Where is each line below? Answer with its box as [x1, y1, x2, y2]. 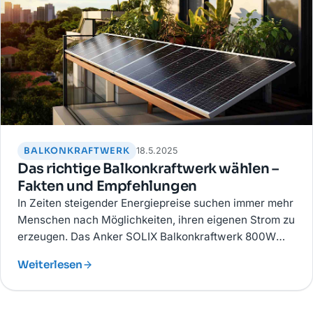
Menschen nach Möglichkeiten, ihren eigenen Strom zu [17, 212, 295, 226]
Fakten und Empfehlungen [17, 177, 197, 195]
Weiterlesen [17, 257, 82, 271]
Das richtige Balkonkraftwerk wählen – [17, 159, 279, 177]
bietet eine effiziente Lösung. [17, 246, 163, 260]
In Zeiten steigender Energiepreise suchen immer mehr [17, 196, 293, 210]
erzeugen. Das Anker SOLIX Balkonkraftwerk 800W [17, 229, 276, 243]
